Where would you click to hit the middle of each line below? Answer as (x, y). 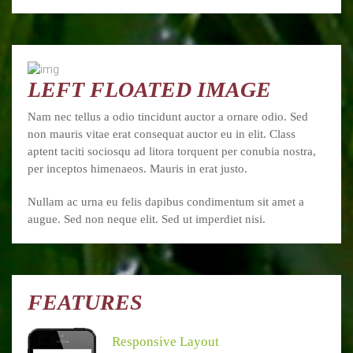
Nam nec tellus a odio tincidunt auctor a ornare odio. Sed (168, 116)
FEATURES (85, 302)
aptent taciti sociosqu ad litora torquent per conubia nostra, (172, 151)
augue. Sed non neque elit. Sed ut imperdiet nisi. (147, 219)
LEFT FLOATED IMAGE (149, 89)
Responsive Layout (165, 341)
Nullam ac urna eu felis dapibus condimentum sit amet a (166, 201)
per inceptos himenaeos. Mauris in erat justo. (137, 168)
